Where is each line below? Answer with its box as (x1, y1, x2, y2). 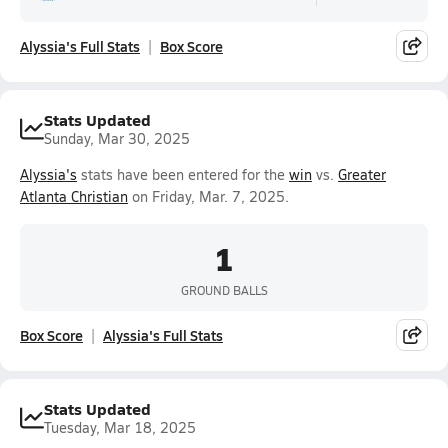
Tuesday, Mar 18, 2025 (44, 418, 196, 437)
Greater (338, 165, 386, 184)
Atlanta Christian (20, 187, 128, 206)
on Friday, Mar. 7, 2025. (128, 187, 289, 206)
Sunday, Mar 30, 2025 (44, 129, 190, 148)
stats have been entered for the (77, 165, 289, 184)
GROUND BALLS (180, 281, 268, 298)
